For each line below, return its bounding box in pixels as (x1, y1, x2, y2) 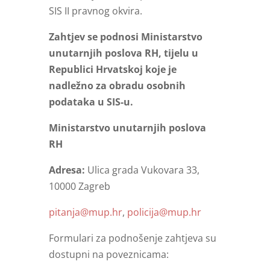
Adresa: (48, 163, 87, 177)
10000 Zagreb (48, 180, 110, 193)
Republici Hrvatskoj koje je (48, 63, 177, 77)
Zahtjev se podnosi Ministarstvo (48, 30, 202, 44)
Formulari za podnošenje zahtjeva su (48, 231, 216, 245)
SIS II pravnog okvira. (48, 4, 142, 18)
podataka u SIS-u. (48, 95, 133, 109)
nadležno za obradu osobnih (48, 79, 186, 93)
